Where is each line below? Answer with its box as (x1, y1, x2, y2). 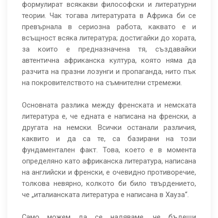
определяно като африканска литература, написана (22, 157, 196, 166)
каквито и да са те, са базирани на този (22, 134, 196, 144)
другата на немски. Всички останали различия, (22, 123, 196, 132)
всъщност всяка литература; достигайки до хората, (22, 34, 196, 43)
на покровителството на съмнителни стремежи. (22, 78, 184, 88)
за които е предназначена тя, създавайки (22, 45, 196, 54)
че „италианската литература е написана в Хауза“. (22, 190, 189, 200)
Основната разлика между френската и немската (22, 101, 196, 110)
